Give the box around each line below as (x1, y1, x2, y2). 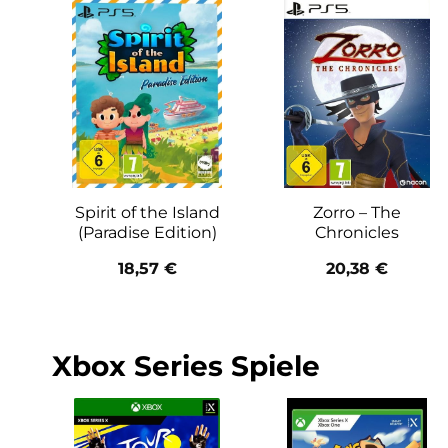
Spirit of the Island (74, 202, 220, 222)
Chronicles (315, 222, 399, 242)
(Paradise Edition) (77, 222, 217, 242)
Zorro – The (313, 202, 401, 222)
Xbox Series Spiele (52, 349, 320, 384)
